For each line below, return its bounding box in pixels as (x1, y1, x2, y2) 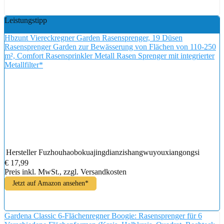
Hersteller (6, 147, 36, 156)
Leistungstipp (4, 15, 47, 24)
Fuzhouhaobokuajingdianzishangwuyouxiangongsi (38, 147, 199, 156)
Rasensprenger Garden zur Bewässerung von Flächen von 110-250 (4, 42, 216, 51)
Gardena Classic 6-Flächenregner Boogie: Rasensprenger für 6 (4, 211, 202, 220)
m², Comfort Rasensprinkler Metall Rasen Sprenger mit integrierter (4, 51, 214, 60)
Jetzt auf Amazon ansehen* (12, 179, 88, 187)
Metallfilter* (4, 60, 43, 69)
